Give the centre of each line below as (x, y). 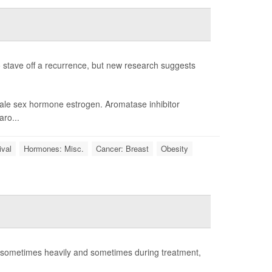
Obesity (175, 148)
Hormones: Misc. (54, 148)
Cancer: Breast (122, 148)
